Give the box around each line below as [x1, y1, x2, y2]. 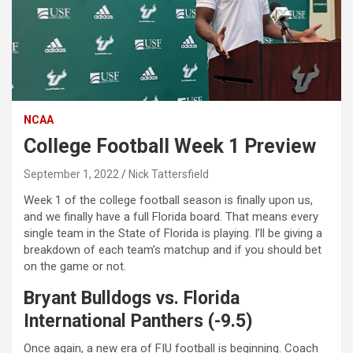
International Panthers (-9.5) [24, 310, 253, 332]
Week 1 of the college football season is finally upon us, [24, 192, 313, 207]
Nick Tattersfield [128, 167, 209, 180]
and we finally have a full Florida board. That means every [24, 209, 318, 224]
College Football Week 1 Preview [24, 134, 316, 158]
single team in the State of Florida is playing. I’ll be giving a [24, 225, 322, 240]
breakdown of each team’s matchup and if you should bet [24, 242, 321, 257]
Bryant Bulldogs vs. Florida [24, 287, 240, 309]
